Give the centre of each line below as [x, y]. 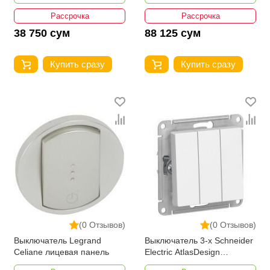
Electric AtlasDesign [182, 252]
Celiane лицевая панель [61, 252]
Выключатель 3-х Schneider [199, 240]
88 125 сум [173, 33]
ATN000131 [167, 263]
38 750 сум [42, 33]
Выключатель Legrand [58, 240]
